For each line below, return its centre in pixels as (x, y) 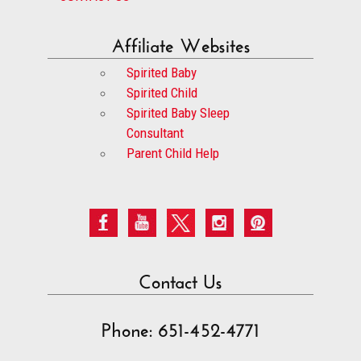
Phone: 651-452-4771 (180, 326)
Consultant (155, 133)
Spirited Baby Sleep (178, 112)
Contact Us (180, 278)
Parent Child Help (172, 153)
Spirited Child (162, 92)
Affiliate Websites (180, 42)
